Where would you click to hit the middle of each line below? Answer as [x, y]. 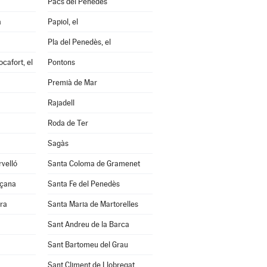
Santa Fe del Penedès [83, 184]
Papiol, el [63, 22]
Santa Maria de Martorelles [93, 204]
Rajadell [61, 103]
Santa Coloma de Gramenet [94, 164]
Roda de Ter [68, 123]
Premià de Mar [72, 83]
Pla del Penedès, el [79, 42]
